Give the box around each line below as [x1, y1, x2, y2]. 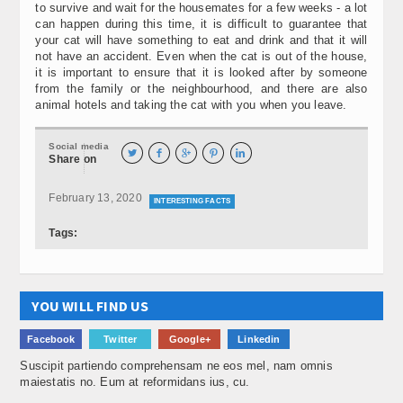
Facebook [27, 333, 76, 345]
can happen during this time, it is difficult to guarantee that [35, 16, 368, 31]
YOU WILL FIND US [31, 296, 149, 315]
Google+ [168, 333, 211, 345]
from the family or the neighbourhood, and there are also [35, 81, 368, 95]
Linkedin [237, 333, 281, 345]
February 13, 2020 [49, 191, 145, 204]
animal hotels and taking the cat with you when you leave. [35, 97, 347, 112]
